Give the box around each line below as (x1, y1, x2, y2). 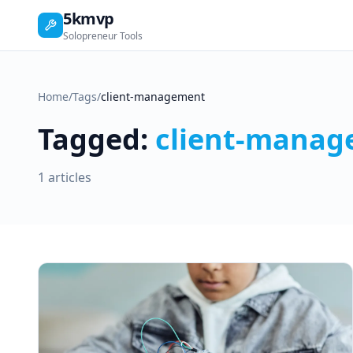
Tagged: (38, 120, 155, 158)
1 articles (38, 169, 91, 186)
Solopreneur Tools (63, 29, 143, 43)
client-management (101, 89, 205, 104)
